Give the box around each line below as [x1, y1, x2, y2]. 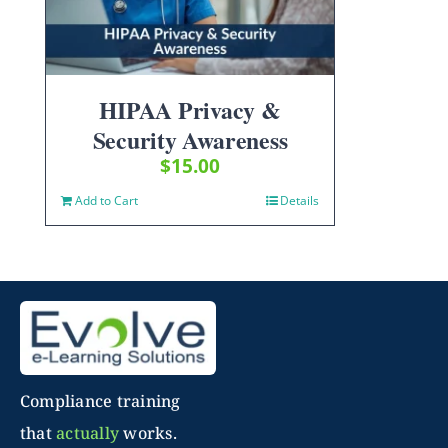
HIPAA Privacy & [99, 92, 281, 127]
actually [56, 422, 120, 445]
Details [280, 192, 319, 209]
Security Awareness [92, 122, 288, 157]
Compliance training [19, 390, 181, 413]
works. [119, 422, 177, 445]
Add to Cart [75, 192, 138, 209]
